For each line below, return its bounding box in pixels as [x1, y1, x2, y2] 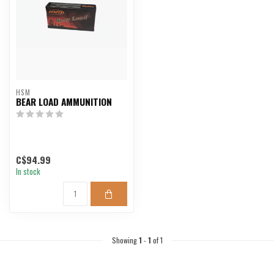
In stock [16, 165, 40, 178]
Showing [111, 235, 139, 246]
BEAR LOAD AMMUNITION [16, 95, 112, 108]
